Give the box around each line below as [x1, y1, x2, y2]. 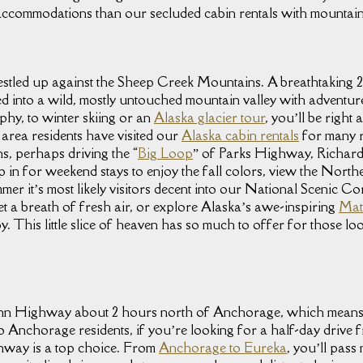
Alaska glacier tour [154, 109, 265, 127]
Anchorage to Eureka [159, 338, 287, 357]
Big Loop [138, 144, 193, 163]
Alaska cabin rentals [181, 126, 299, 145]
